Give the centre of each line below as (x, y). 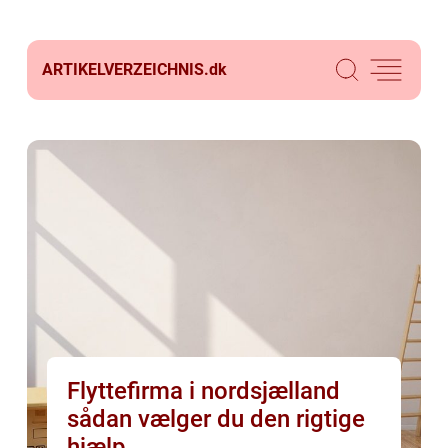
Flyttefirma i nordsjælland (203, 391)
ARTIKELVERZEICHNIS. (125, 69)
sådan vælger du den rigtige (216, 419)
